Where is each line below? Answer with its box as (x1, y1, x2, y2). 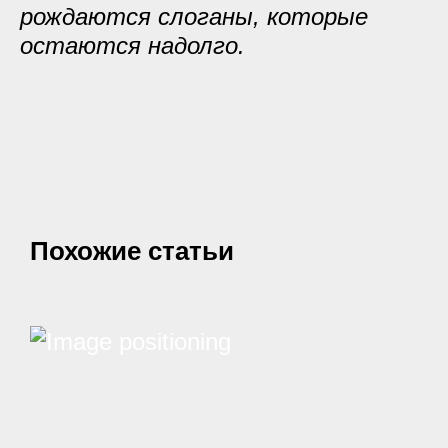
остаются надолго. (20, 32, 245, 59)
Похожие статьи (30, 236, 234, 266)
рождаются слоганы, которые (20, 3, 368, 30)
